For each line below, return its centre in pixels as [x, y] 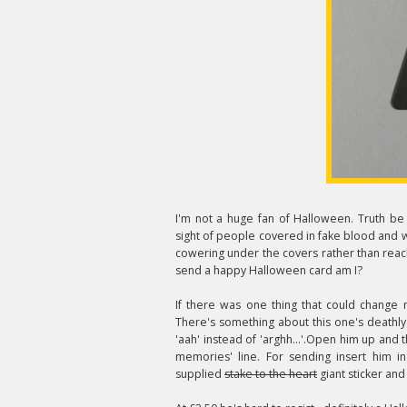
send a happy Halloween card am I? [269, 270]
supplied [200, 374]
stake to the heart [271, 374]
